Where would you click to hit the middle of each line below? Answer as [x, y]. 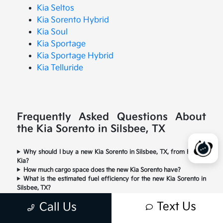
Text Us [176, 207]
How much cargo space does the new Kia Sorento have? [102, 170]
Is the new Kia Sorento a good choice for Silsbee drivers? [103, 215]
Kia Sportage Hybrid [75, 56]
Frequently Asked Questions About [111, 117]
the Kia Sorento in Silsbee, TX [91, 129]
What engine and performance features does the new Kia [114, 197]
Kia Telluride [60, 68]
